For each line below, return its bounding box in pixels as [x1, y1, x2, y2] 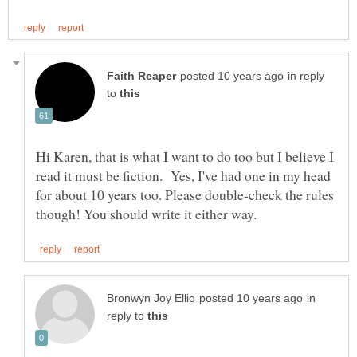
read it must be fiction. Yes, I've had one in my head [36, 166, 331, 186]
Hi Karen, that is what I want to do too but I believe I [36, 147, 334, 167]
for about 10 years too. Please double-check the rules [36, 185, 334, 205]
